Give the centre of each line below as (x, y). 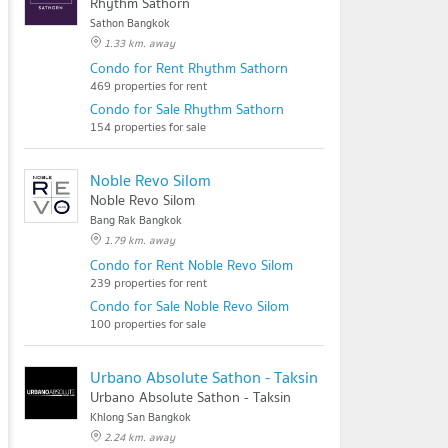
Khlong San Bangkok (140, 417)
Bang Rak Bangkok (136, 220)
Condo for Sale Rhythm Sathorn (187, 109)
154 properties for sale (148, 126)
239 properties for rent (148, 282)
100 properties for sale (148, 323)
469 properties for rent (148, 85)
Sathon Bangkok (130, 23)
